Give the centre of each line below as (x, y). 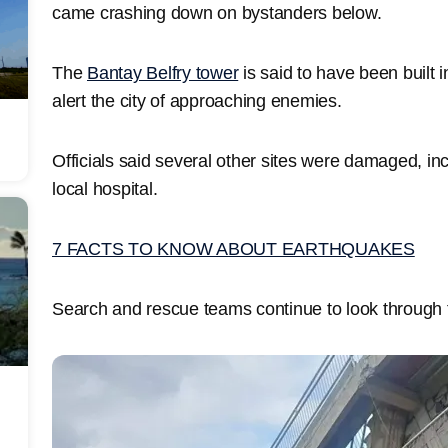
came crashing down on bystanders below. (217, 12)
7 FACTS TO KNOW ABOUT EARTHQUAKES (233, 248)
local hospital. (105, 188)
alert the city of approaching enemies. (197, 100)
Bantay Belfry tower (163, 72)
